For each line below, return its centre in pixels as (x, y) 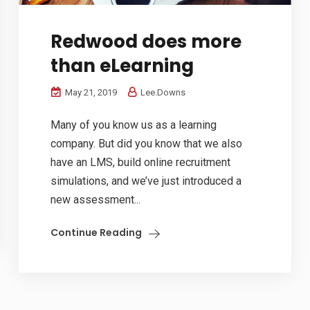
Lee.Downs (162, 92)
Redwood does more (146, 41)
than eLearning (122, 65)
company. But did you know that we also (147, 143)
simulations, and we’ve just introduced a (146, 181)
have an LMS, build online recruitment (141, 162)
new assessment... (96, 199)
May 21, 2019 (90, 92)
